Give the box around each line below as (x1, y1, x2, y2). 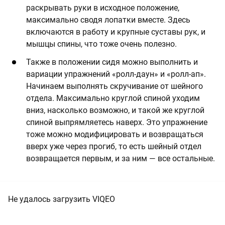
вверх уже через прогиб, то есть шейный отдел (26, 141, 201, 151)
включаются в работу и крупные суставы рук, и (26, 27, 205, 37)
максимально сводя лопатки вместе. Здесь (26, 15, 190, 25)
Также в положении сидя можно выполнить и (26, 57, 198, 67)
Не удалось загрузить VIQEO (8, 194, 115, 204)
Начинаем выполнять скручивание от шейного (26, 81, 203, 91)
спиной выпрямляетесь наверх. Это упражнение (26, 117, 207, 127)
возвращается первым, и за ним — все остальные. (26, 153, 215, 163)
